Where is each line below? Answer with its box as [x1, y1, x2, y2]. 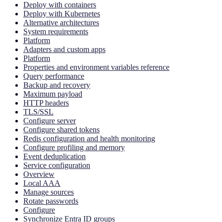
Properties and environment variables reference [23, 63, 169, 72]
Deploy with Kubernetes [23, 9, 100, 18]
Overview [23, 170, 55, 179]
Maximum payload [23, 90, 82, 99]
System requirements [23, 27, 88, 36]
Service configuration [23, 161, 90, 170]
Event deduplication [23, 152, 86, 161]
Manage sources [23, 188, 74, 197]
